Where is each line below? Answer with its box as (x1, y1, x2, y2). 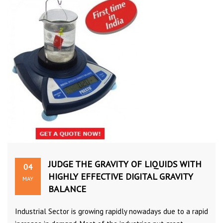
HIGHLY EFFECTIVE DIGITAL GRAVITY (48, 170, 193, 182)
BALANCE (48, 183, 86, 195)
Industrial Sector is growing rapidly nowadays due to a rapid (15, 206, 208, 216)
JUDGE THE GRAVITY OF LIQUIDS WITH (48, 158, 202, 170)
